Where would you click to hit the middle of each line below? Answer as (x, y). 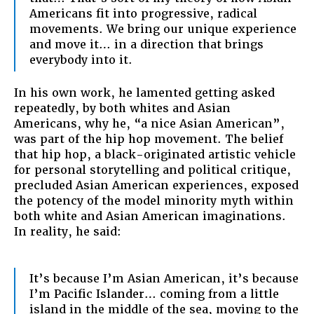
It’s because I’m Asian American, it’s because (164, 278)
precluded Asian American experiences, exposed (156, 185)
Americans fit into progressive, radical (143, 13)
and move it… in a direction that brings (146, 44)
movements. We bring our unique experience (163, 29)
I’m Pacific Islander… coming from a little (154, 294)
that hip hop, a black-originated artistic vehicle (155, 154)
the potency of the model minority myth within (154, 200)
